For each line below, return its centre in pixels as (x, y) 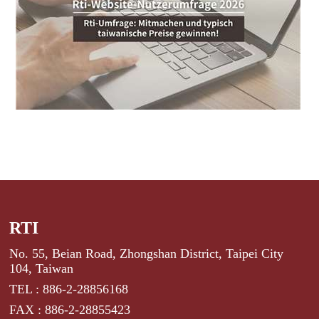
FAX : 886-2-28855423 (70, 309)
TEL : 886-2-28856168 (69, 289)
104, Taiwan (42, 268)
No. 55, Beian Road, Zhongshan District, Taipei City (147, 253)
